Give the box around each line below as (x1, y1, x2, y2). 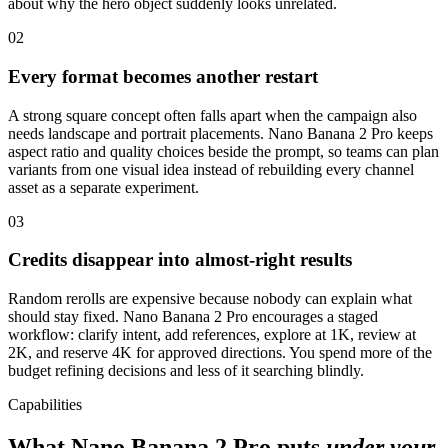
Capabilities (8, 396, 82, 414)
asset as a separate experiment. (8, 178, 199, 196)
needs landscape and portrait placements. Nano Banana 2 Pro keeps (8, 124, 433, 142)
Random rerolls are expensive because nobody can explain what (8, 290, 412, 308)
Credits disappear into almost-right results (8, 249, 352, 271)
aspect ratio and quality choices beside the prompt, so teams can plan (8, 142, 439, 160)
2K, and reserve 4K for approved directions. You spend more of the (8, 344, 432, 362)
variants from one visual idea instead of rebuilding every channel (8, 160, 414, 178)
